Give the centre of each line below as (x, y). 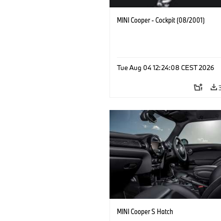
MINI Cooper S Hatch (145, 211)
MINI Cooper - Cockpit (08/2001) (161, 20)
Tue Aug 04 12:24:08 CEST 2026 (166, 67)
